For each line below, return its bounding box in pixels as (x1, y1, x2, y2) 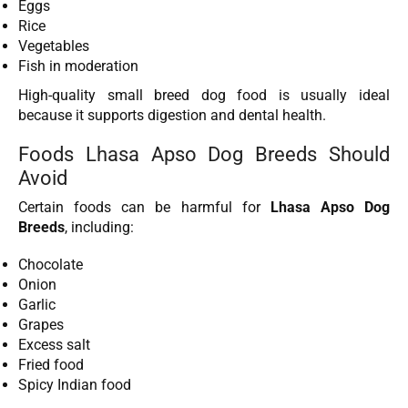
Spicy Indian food (18, 375, 131, 393)
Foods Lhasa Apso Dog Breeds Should (18, 142, 390, 167)
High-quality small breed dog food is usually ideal (18, 86, 390, 104)
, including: (65, 219, 134, 237)
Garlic (18, 295, 56, 313)
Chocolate (18, 255, 83, 273)
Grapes (18, 315, 64, 333)
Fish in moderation (18, 56, 138, 75)
